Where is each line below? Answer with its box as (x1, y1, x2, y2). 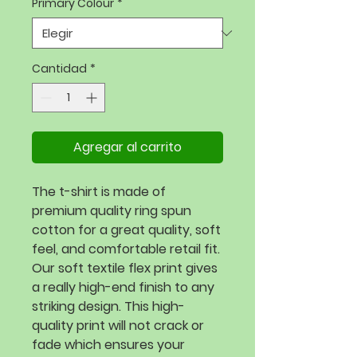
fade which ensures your (32, 335, 185, 354)
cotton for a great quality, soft (32, 221, 221, 239)
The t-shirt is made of (32, 182, 166, 201)
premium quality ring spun (32, 202, 191, 220)
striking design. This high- (32, 297, 185, 316)
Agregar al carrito (73, 138, 182, 156)
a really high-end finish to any (32, 278, 214, 296)
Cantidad (32, 61, 87, 76)
